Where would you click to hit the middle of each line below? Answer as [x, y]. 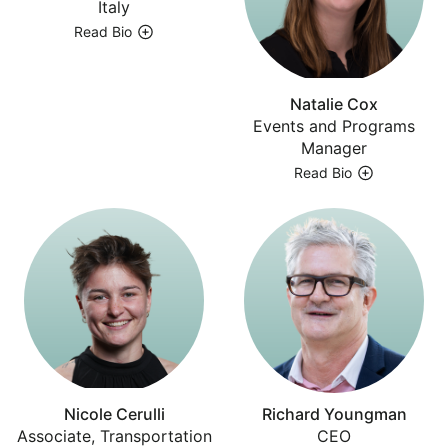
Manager [334, 147]
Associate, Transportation [114, 435]
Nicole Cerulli [114, 413]
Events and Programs [334, 125]
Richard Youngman [334, 413]
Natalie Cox [334, 103]
